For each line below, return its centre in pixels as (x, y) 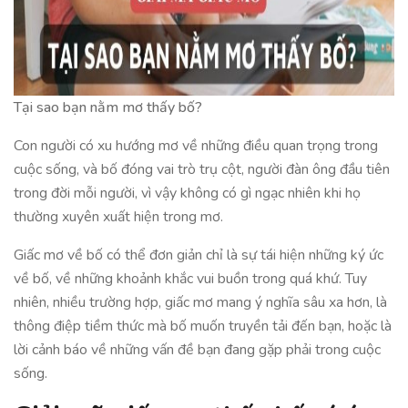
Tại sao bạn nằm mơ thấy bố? (108, 107)
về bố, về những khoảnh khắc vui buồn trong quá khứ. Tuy (190, 279)
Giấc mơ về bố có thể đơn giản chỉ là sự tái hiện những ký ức (199, 255)
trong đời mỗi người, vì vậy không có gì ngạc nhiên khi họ (187, 193)
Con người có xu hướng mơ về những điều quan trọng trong (196, 146)
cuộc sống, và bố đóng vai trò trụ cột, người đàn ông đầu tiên (202, 169)
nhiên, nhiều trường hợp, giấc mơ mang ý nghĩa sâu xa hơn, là (200, 302)
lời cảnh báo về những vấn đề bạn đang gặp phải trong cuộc (197, 350)
